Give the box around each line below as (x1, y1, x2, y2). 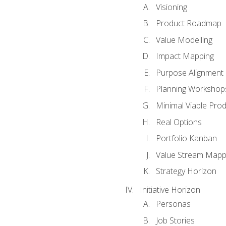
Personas (155, 198, 191, 210)
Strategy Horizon (155, 165, 216, 177)
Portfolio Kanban (155, 133, 217, 144)
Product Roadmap (155, 18, 221, 29)
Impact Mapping (155, 50, 214, 62)
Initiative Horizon (139, 184, 200, 196)
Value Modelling (155, 34, 212, 45)
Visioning (155, 1, 187, 13)
